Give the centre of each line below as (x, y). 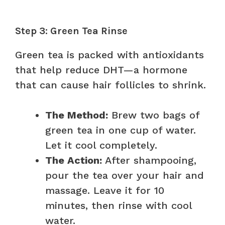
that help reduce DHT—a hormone (101, 70)
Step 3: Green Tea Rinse (71, 31)
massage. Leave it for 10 (105, 190)
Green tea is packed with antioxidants (109, 54)
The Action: (74, 160)
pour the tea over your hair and (125, 175)
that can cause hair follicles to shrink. (110, 85)
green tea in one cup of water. (121, 130)
